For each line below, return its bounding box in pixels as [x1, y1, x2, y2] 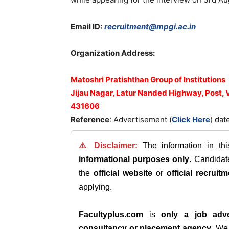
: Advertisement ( [109, 114, 172, 124]
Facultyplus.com [79, 210, 143, 219]
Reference [71, 114, 109, 124]
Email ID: [71, 21, 102, 31]
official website [94, 169, 152, 177]
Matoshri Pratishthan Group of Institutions [71, 75, 225, 84]
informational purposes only [79, 155, 190, 164]
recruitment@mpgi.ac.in [104, 21, 196, 31]
